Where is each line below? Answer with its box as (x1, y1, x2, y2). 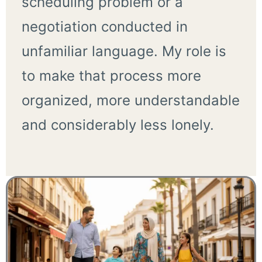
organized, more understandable (21, 91, 240, 109)
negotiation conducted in (21, 18, 188, 35)
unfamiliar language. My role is (21, 42, 226, 60)
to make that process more (21, 67, 201, 84)
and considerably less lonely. (21, 116, 214, 133)
